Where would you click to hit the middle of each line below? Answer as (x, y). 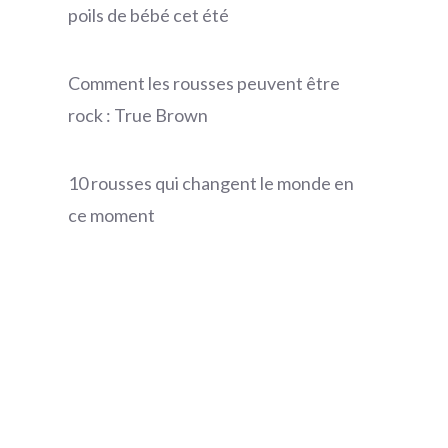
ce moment (111, 215)
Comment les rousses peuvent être (204, 83)
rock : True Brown (138, 115)
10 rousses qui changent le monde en (211, 183)
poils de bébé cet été (148, 15)
